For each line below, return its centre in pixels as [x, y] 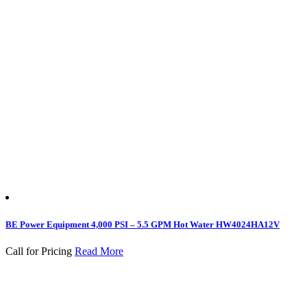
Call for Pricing [39, 251]
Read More [99, 251]
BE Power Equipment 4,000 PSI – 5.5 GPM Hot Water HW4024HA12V [143, 224]
